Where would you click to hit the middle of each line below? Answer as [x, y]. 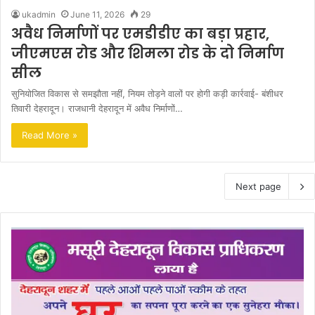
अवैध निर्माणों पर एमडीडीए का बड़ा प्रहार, [140, 33]
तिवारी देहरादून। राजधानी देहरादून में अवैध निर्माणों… [97, 108]
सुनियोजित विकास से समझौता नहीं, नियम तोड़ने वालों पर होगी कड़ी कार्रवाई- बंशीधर [147, 93]
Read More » [50, 135]
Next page [258, 186]
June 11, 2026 [97, 14]
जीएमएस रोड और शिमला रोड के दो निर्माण [148, 53]
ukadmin [39, 14]
